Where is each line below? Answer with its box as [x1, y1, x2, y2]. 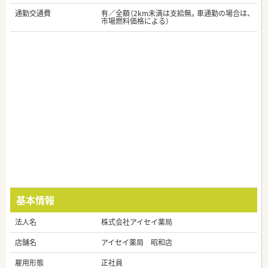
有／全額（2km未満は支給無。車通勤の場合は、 [101, 8, 251, 19]
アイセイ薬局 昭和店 [101, 237, 172, 248]
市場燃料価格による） [101, 16, 169, 27]
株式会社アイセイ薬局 [101, 217, 172, 228]
